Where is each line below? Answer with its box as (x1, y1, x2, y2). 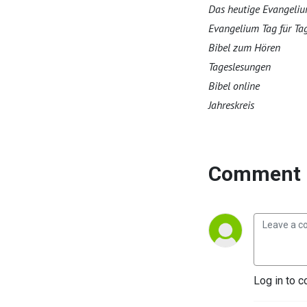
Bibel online (208, 79, 260, 93)
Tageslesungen (208, 60, 271, 73)
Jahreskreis (208, 98, 254, 112)
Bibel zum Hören (208, 40, 280, 54)
